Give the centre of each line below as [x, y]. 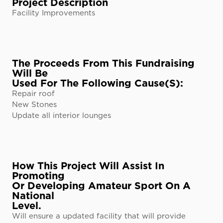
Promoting [38, 176]
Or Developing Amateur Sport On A [101, 186]
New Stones [34, 105]
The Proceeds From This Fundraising [103, 63]
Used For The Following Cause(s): [98, 83]
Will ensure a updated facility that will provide [99, 216]
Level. [27, 206]
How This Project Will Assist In [88, 166]
